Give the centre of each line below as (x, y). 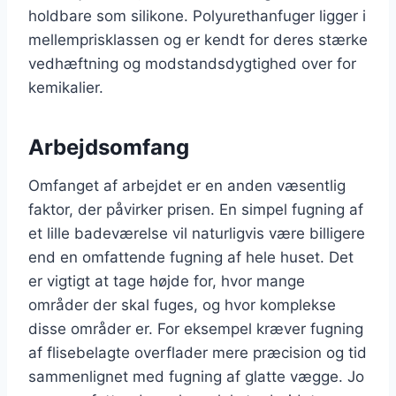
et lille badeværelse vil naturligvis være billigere (197, 233)
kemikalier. (66, 87)
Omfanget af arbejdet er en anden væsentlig (187, 185)
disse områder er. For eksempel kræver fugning (196, 328)
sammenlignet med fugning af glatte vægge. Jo (196, 376)
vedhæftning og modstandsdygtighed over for (192, 63)
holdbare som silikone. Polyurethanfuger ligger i (197, 15)
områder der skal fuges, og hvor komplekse (182, 305)
